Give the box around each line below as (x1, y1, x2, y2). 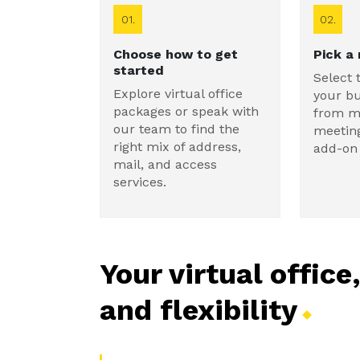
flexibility (160, 293, 297, 327)
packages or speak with (113, 104, 259, 119)
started (113, 63, 164, 78)
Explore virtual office (113, 86, 243, 101)
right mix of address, (113, 139, 241, 154)
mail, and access (113, 157, 217, 172)
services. (113, 174, 166, 190)
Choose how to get (113, 47, 238, 62)
